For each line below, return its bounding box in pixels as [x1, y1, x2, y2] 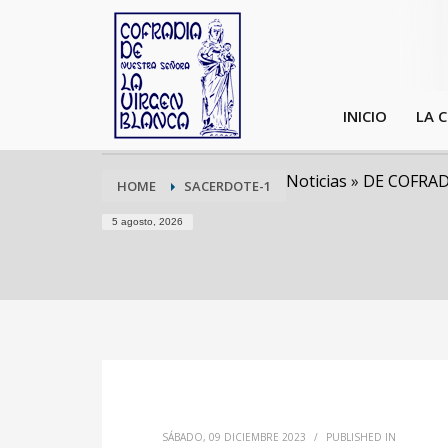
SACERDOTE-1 [184, 177, 271, 195]
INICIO [343, 105, 388, 126]
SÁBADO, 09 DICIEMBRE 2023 [162, 430, 306, 444]
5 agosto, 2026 [112, 216, 183, 227]
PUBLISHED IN [326, 430, 396, 444]
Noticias [286, 170, 347, 192]
